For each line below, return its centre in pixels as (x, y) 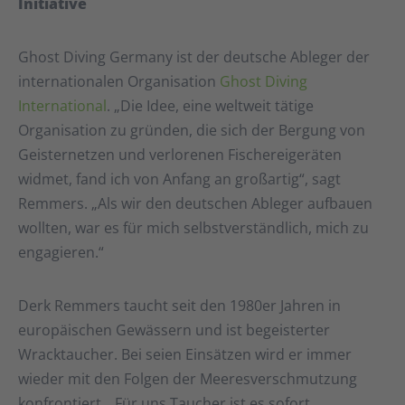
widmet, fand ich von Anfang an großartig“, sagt (179, 179)
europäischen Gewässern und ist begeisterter (174, 330)
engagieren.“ (61, 253)
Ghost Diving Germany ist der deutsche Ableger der (194, 57)
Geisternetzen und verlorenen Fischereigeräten (180, 155)
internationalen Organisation (119, 82)
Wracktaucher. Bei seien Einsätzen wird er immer (185, 355)
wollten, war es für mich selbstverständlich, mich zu (193, 228)
